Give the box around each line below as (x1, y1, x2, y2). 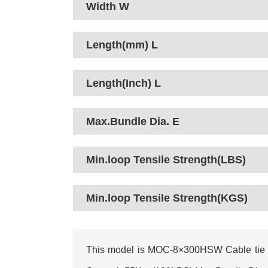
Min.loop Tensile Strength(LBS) (86, 154, 246, 166)
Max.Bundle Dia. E (86, 115, 179, 127)
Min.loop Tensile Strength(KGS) (86, 192, 248, 204)
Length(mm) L (86, 39, 158, 51)
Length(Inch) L (86, 77, 161, 89)
